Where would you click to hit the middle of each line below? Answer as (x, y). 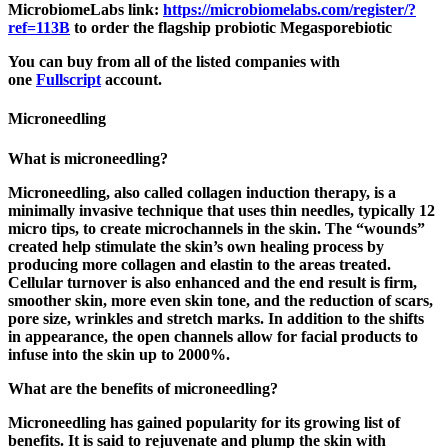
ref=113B (39, 28)
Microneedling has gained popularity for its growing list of (204, 422)
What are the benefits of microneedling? (143, 388)
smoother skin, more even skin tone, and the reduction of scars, (220, 300)
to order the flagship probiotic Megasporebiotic (233, 28)
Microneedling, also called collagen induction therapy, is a (202, 192)
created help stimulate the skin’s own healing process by (196, 246)
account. (131, 80)
